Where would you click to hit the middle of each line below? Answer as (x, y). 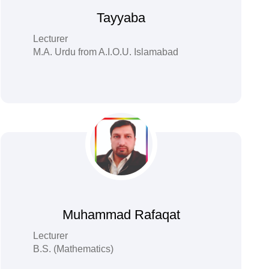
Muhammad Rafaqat (121, 215)
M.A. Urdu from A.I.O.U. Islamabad (105, 52)
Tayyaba (121, 18)
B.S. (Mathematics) (73, 249)
